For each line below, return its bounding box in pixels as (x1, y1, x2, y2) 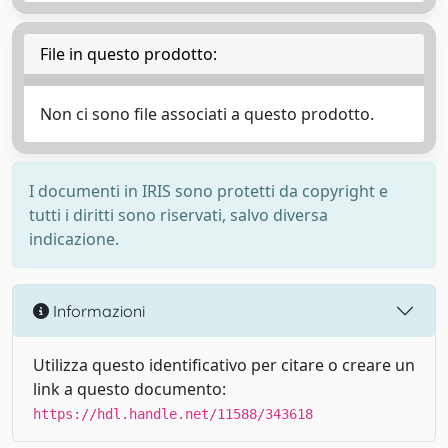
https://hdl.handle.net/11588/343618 (33, 406, 313, 422)
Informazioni (49, 300, 145, 321)
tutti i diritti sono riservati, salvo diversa (29, 204, 328, 226)
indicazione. (29, 228, 119, 250)
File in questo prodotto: (40, 43, 217, 65)
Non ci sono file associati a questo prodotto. (40, 103, 374, 125)
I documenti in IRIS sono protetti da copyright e (29, 180, 388, 202)
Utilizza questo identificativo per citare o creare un (33, 354, 415, 376)
